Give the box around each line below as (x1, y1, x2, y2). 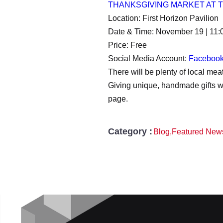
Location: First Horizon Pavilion (108, 14, 219, 23)
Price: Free (108, 41, 149, 50)
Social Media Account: (108, 54, 189, 63)
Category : (108, 126, 152, 137)
